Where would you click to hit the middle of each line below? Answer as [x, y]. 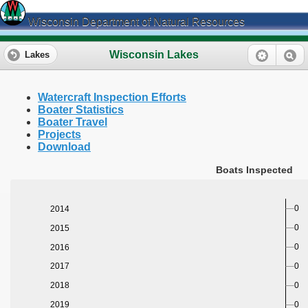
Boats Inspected [254, 170]
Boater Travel [73, 122]
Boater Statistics [81, 110]
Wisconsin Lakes [154, 54]
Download [64, 147]
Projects [59, 135]
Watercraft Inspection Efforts [112, 98]
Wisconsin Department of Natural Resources [135, 22]
